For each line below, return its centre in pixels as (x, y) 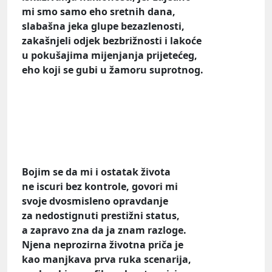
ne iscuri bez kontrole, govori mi (100, 186)
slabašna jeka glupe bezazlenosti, (103, 26)
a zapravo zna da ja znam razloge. (104, 230)
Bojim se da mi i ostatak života (96, 172)
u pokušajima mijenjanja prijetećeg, (110, 55)
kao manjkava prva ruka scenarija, (107, 259)
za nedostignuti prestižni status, (101, 215)
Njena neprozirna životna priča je (103, 244)
